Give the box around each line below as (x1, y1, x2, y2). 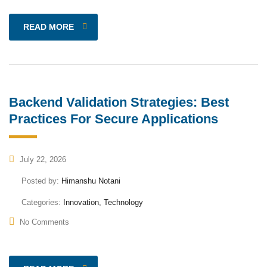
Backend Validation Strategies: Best (9, 94, 229, 110)
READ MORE (23, 21, 74, 32)
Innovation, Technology (63, 197, 143, 207)
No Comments (20, 217, 69, 226)
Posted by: (21, 176, 61, 185)
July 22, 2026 (17, 154, 66, 164)
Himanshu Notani (61, 176, 120, 185)
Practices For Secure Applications (9, 111, 218, 126)
